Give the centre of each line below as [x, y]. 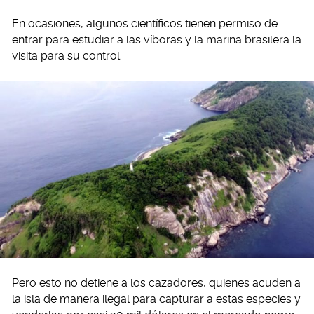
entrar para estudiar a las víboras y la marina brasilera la [157, 40]
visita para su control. [67, 56]
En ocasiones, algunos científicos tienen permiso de [145, 24]
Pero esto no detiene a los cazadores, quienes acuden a [156, 282]
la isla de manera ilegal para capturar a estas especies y [156, 299]
